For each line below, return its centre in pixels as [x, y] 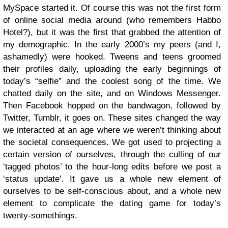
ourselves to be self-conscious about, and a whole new [112, 191]
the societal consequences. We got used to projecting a [112, 142]
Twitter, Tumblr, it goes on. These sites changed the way [112, 118]
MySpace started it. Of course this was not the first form [112, 8]
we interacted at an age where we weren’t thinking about [112, 130]
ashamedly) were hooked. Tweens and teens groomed [112, 57]
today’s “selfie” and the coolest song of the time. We [112, 81]
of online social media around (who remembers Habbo [112, 20]
